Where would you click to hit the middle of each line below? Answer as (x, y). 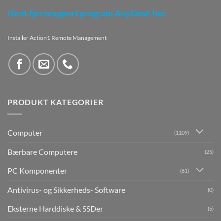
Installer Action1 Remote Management (57, 37)
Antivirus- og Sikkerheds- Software (66, 190)
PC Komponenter (37, 171)
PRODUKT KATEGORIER (55, 102)
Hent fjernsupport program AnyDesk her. (87, 13)
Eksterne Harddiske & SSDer (55, 209)
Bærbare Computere (42, 151)
